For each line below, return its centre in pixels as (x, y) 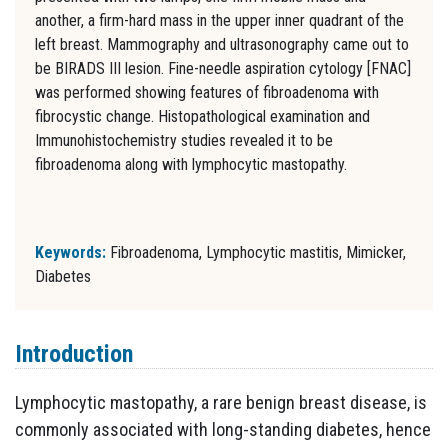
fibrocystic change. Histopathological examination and (202, 116)
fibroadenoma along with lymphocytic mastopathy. (191, 164)
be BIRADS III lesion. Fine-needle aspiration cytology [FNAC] (223, 68)
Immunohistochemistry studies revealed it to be (184, 140)
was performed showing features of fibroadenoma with (207, 92)
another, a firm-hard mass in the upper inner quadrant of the (219, 20)
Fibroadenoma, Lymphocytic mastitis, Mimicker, (258, 252)
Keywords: (72, 252)
